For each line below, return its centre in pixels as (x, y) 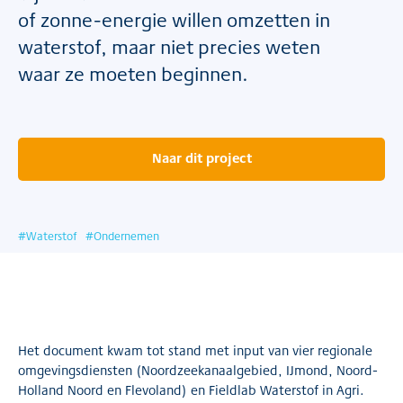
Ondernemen (126, 236)
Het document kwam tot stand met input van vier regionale (195, 350)
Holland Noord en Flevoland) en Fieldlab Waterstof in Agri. (191, 390)
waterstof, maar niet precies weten (169, 47)
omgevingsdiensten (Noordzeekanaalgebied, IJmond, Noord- (198, 370)
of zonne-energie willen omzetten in (174, 20)
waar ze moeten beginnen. (133, 74)
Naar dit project (201, 157)
